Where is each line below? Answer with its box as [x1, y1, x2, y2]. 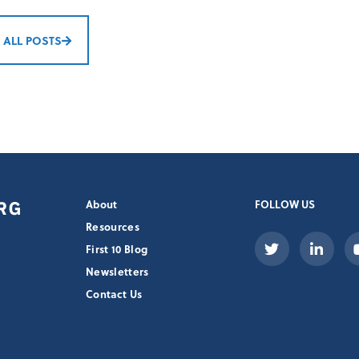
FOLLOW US [254, 196, 315, 212]
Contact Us [86, 286, 143, 301]
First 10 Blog [86, 241, 148, 256]
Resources [86, 219, 139, 234]
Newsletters [86, 264, 149, 279]
